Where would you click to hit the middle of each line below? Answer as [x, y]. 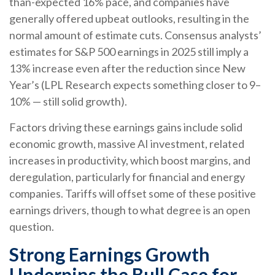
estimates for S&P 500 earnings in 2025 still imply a [129, 52]
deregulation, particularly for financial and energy [127, 177]
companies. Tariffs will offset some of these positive [133, 193]
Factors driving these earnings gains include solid [126, 127]
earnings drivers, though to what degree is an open [130, 210]
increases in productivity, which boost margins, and [130, 160]
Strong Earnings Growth [110, 254]
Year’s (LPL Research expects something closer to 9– [135, 85]
